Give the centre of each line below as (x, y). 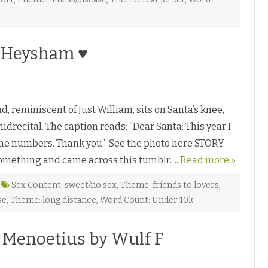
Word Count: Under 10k (147, 200)
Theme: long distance (53, 200)
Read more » (208, 160)
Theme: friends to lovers (170, 185)
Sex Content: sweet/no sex (64, 185)
